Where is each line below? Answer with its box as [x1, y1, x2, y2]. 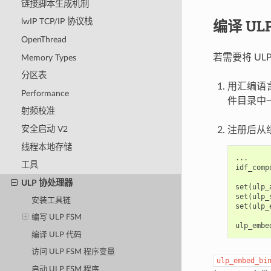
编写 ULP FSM [31, 214, 82, 222]
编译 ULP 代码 [31, 230, 82, 239]
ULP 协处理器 [21, 178, 73, 188]
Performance [21, 88, 69, 98]
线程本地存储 [21, 142, 72, 152]
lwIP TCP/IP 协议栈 [21, 17, 93, 27]
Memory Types [21, 53, 76, 62]
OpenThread [21, 34, 67, 44]
